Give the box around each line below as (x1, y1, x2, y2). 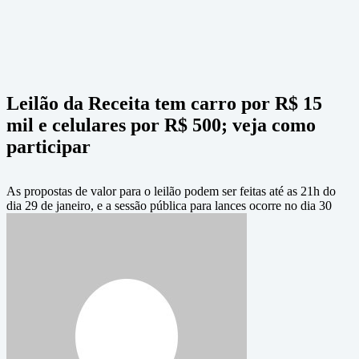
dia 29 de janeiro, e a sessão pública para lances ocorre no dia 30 (6, 199, 332, 212)
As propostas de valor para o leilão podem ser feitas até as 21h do (6, 184, 336, 198)
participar (6, 136, 91, 157)
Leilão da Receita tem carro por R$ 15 (6, 93, 322, 114)
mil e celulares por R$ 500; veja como (6, 115, 316, 135)
